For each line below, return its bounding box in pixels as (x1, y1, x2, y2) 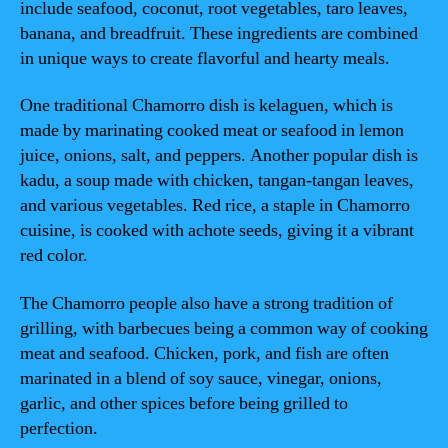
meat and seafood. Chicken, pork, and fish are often (20, 341, 389, 365)
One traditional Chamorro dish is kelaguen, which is (20, 94, 393, 117)
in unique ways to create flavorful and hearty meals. (20, 46, 390, 70)
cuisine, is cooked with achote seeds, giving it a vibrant (20, 219, 414, 242)
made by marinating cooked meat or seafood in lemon (20, 119, 404, 142)
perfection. (20, 416, 98, 440)
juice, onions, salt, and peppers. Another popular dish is (20, 144, 418, 167)
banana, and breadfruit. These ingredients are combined (20, 21, 418, 45)
